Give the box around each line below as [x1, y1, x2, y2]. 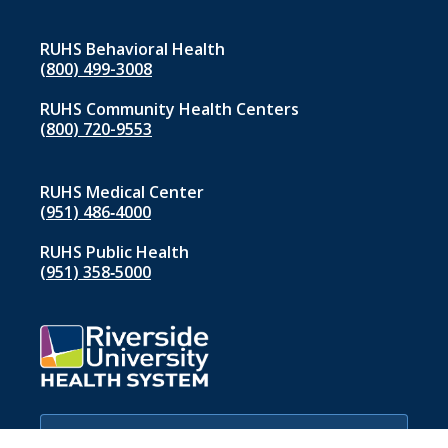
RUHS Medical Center [40, 181, 204, 204]
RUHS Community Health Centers [40, 98, 299, 121]
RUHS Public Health [40, 241, 189, 264]
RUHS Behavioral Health [40, 38, 225, 61]
